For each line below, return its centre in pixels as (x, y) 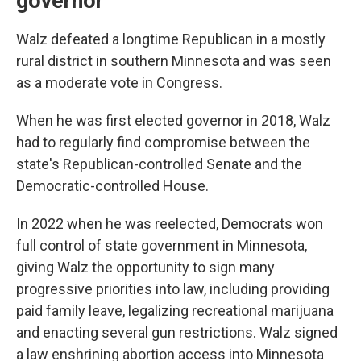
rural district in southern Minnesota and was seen (174, 61)
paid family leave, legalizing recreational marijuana (175, 311)
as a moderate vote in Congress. (119, 83)
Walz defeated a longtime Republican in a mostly (171, 39)
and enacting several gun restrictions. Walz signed (177, 332)
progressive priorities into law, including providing (173, 289)
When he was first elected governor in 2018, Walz (173, 120)
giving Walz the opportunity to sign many (145, 267)
